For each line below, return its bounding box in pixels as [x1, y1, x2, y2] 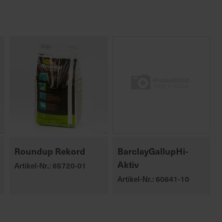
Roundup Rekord [14, 145, 85, 157]
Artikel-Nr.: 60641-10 [117, 173, 189, 184]
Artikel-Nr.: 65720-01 [14, 160, 86, 171]
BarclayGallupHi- [117, 145, 188, 157]
